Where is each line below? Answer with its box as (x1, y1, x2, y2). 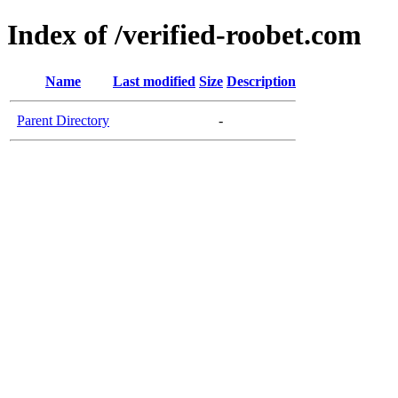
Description (227, 73, 296, 89)
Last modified (113, 73, 195, 89)
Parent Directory (17, 112, 109, 128)
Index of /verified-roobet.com (7, 19, 362, 52)
